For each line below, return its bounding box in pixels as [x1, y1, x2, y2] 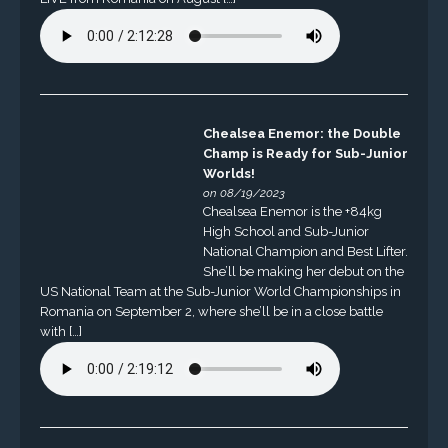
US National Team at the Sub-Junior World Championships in [39, 283, 401, 299]
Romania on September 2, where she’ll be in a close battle [39, 303, 383, 319]
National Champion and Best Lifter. [202, 243, 408, 259]
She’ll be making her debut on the [202, 263, 404, 279]
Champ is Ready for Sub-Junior [202, 145, 408, 161]
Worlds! [202, 165, 255, 181]
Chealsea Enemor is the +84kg [202, 203, 382, 219]
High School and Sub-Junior [202, 223, 369, 239]
